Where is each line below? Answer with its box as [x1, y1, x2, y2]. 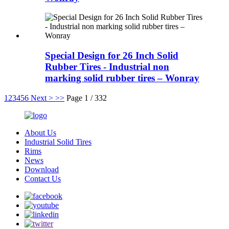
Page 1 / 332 [66, 93, 107, 102]
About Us [25, 128, 56, 137]
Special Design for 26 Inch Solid [45, 50, 178, 61]
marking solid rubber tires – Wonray [45, 73, 199, 83]
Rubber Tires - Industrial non [45, 61, 169, 72]
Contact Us [25, 174, 61, 183]
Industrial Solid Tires [25, 137, 91, 146]
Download [25, 165, 59, 174]
